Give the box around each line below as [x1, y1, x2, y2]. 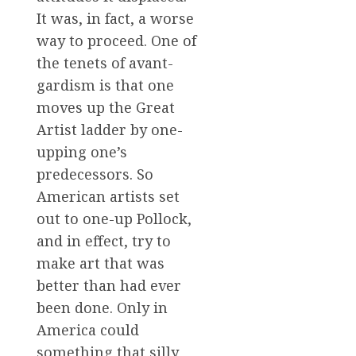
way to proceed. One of [37, 30, 196, 50]
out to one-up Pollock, [37, 208, 192, 228]
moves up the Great [37, 97, 175, 117]
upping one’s [37, 141, 127, 161]
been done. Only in [37, 297, 168, 317]
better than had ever [37, 275, 181, 295]
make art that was [37, 253, 164, 273]
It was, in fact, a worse [37, 8, 194, 28]
